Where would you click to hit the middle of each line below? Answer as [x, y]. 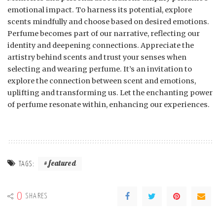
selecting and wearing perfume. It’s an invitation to [100, 69]
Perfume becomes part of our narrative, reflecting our [104, 34]
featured [63, 164]
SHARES [37, 196]
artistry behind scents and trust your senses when [97, 57]
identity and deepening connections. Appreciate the [101, 46]
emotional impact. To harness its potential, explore [100, 10]
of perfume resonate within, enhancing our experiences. [109, 105]
